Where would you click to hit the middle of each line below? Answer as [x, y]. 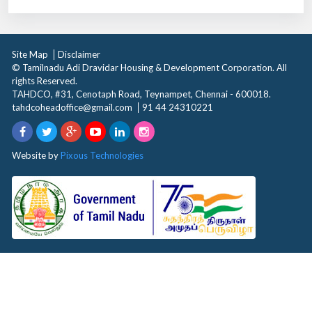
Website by [36, 155]
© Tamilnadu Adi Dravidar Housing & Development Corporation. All [149, 68]
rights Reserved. [45, 81]
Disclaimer [79, 54]
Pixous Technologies [102, 155]
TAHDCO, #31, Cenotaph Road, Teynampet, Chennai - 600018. [141, 94]
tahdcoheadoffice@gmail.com [72, 107]
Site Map [30, 54]
